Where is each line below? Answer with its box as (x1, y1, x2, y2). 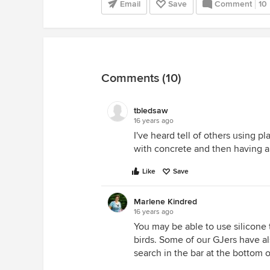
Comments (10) (101, 71, 181, 86)
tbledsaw (134, 105, 168, 116)
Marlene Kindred (134, 196, 197, 207)
